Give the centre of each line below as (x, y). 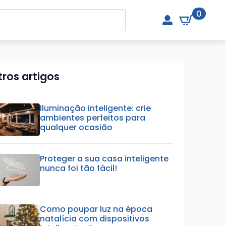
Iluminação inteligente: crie (96, 108)
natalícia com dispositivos (95, 218)
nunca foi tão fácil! (79, 168)
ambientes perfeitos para (93, 118)
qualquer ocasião (76, 127)
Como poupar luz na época (96, 209)
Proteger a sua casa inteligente (104, 158)
